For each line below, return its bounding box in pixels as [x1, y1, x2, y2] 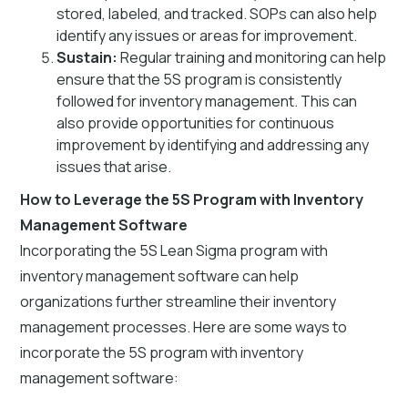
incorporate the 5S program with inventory [20, 342, 304, 362]
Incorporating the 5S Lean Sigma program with [20, 240, 329, 260]
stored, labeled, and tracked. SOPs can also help [56, 3, 378, 24]
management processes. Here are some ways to [20, 316, 348, 337]
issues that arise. [56, 156, 172, 177]
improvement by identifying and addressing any [56, 134, 370, 155]
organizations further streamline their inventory [20, 291, 337, 311]
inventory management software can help [20, 265, 300, 286]
